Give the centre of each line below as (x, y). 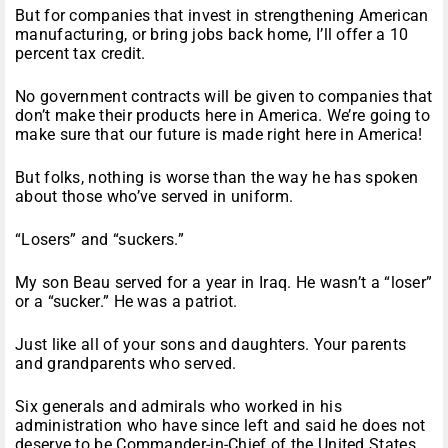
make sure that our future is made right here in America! (219, 135)
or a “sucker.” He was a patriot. (126, 302)
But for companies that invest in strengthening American (222, 16)
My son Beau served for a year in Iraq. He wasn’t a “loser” (224, 283)
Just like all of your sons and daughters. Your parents (211, 345)
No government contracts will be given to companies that (224, 97)
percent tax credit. (80, 54)
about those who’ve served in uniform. (154, 197)
